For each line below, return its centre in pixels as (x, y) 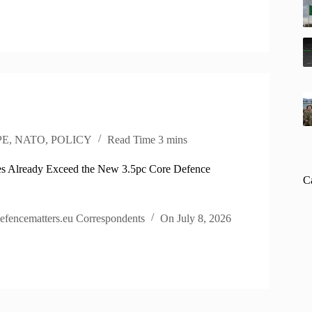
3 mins (173, 139)
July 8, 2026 (204, 218)
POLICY (72, 139)
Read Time (132, 139)
